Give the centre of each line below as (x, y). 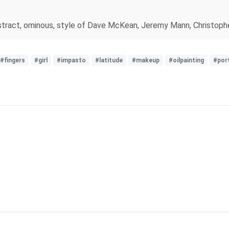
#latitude (109, 60)
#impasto (71, 60)
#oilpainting (186, 60)
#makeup (146, 60)
